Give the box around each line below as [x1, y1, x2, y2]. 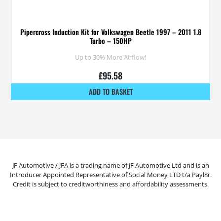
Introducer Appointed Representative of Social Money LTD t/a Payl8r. [9, 170, 212, 179]
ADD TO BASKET [88, 86, 133, 97]
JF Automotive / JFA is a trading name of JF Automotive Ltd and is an [12, 160, 209, 170]
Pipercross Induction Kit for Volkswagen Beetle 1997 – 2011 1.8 [20, 27, 201, 37]
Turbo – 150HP [89, 36, 132, 46]
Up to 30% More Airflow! [75, 52, 146, 62]
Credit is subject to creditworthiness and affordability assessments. [12, 179, 209, 188]
